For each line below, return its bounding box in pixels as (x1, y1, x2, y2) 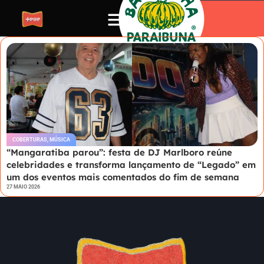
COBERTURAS (12, 137, 47, 143)
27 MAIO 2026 (6, 184, 40, 190)
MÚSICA (49, 137, 70, 143)
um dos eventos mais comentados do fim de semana (6, 171, 239, 183)
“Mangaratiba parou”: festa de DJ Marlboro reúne (6, 147, 232, 158)
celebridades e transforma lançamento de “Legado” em (6, 159, 256, 170)
